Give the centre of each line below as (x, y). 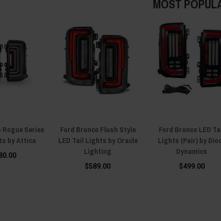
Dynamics (192, 151)
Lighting (98, 151)
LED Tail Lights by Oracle (98, 140)
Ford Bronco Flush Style (98, 129)
